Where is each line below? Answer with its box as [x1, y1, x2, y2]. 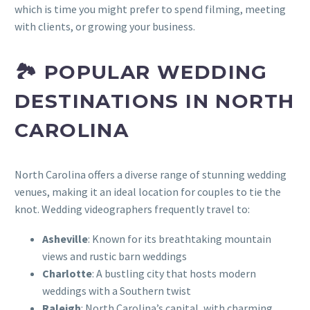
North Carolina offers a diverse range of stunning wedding [15, 167, 286, 182]
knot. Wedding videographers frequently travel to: [15, 202, 250, 217]
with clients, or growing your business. [15, 19, 195, 34]
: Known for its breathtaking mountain [88, 232, 271, 246]
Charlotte [42, 266, 92, 281]
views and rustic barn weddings [42, 249, 187, 264]
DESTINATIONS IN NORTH [15, 89, 295, 113]
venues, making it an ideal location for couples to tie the [15, 185, 281, 199]
